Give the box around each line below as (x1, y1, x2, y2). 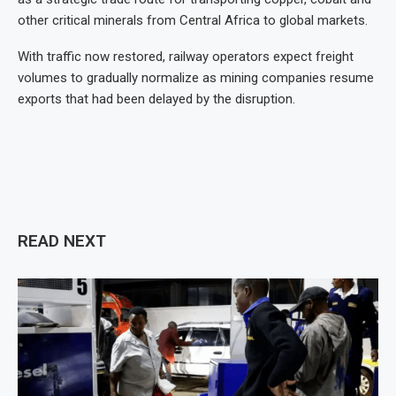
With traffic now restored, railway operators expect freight (18, 49, 354, 65)
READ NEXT (18, 231, 106, 251)
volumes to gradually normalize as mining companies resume (18, 70, 374, 86)
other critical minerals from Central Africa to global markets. (18, 12, 368, 28)
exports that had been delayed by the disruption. (18, 91, 295, 107)
